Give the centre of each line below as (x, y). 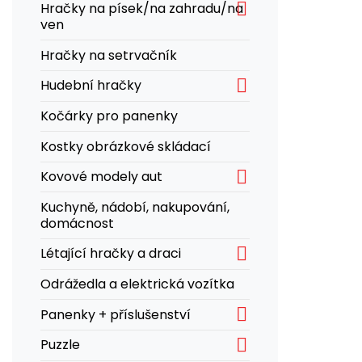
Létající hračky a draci (111, 254)
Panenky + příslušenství (116, 314)
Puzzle (60, 345)
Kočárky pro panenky (109, 116)
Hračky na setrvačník (109, 55)
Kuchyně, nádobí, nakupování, (135, 207)
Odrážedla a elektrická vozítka (137, 284)
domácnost (77, 223)
